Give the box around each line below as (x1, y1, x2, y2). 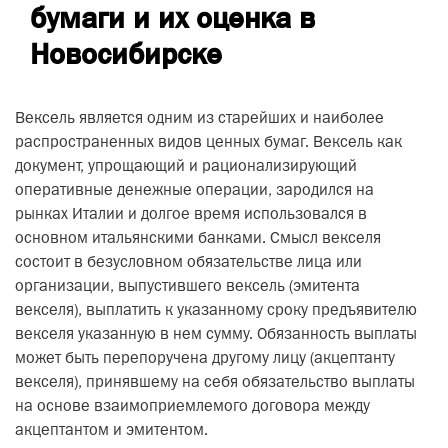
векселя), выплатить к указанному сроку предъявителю (15, 304, 417, 318)
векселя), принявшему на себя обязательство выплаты (15, 376, 415, 390)
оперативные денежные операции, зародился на (15, 184, 374, 198)
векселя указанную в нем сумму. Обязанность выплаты (15, 328, 417, 342)
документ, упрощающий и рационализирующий (15, 160, 357, 174)
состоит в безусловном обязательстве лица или (15, 256, 362, 270)
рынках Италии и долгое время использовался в (15, 208, 367, 222)
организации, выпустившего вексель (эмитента (15, 280, 360, 294)
